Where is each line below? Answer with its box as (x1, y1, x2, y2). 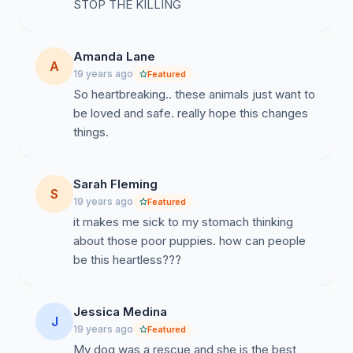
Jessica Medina (73, 304, 167, 319)
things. (73, 124, 109, 139)
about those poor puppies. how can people (73, 233, 306, 248)
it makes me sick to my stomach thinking (73, 214, 293, 229)
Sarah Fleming (73, 176, 158, 191)
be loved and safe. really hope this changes (73, 106, 308, 121)
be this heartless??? (73, 252, 181, 267)
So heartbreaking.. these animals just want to (73, 87, 315, 102)
